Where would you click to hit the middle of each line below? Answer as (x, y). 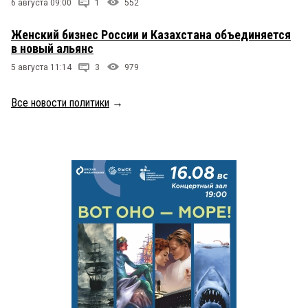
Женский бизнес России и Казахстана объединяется (151, 34)
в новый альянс (52, 48)
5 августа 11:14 (41, 67)
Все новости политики (60, 102)
